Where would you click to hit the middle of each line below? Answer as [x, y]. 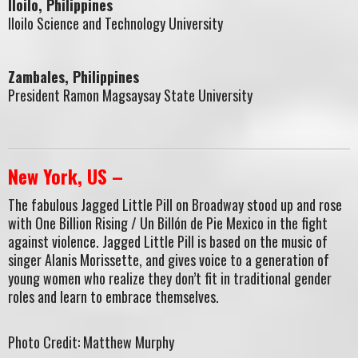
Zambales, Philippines [74, 77]
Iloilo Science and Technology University [115, 24]
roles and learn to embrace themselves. [113, 297]
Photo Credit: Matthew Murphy [91, 342]
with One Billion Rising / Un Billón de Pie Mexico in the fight [168, 223]
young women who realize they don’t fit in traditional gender [170, 278]
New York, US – [66, 176]
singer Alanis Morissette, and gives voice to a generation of [169, 260]
